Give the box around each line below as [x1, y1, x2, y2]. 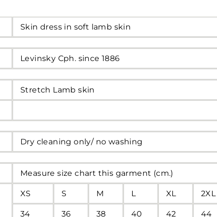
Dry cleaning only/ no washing [20, 137, 143, 146]
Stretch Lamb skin [20, 85, 95, 94]
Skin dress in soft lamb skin [20, 22, 131, 31]
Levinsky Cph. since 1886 [20, 53, 120, 63]
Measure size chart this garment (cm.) [20, 168, 173, 178]
